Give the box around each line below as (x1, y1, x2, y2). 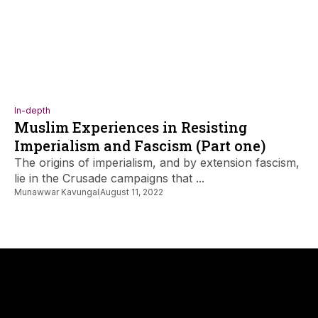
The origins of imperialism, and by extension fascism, (14, 155, 300, 170)
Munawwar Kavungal (14, 187, 99, 197)
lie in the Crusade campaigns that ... (14, 171, 204, 185)
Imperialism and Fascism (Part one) (14, 136, 265, 155)
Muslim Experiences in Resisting (14, 118, 247, 136)
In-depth (14, 105, 50, 116)
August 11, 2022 (100, 187, 163, 197)
